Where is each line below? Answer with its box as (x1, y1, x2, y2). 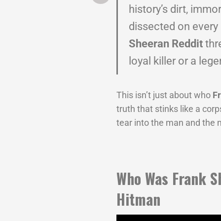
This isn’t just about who (116, 90, 213, 101)
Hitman (116, 188, 160, 211)
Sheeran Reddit (129, 37, 203, 50)
